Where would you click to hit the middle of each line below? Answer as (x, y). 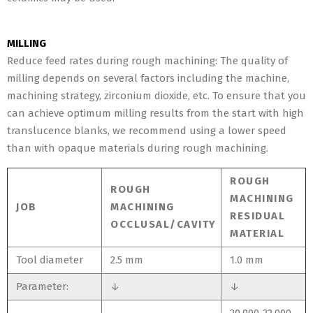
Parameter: (42, 286)
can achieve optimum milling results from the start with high (155, 113)
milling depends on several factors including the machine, (148, 78)
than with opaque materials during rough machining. (138, 148)
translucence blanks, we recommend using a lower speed (147, 131)
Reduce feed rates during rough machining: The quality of (147, 61)
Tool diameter (50, 260)
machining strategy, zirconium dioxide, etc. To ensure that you (156, 96)
